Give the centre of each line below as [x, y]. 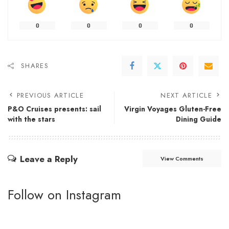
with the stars [31, 119]
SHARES [35, 66]
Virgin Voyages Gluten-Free [173, 109]
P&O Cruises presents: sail [54, 109]
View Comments [182, 159]
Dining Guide [199, 119]
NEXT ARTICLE [186, 96]
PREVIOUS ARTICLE [50, 96]
